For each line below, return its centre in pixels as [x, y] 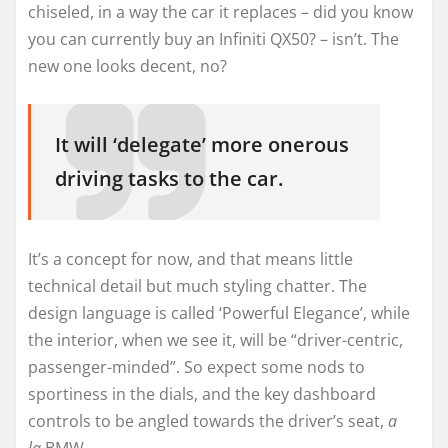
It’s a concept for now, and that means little [190, 258]
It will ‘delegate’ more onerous [202, 145]
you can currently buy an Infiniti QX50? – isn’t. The [213, 39]
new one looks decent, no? [127, 66]
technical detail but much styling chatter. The [197, 285]
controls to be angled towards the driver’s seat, [208, 420]
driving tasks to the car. [169, 179]
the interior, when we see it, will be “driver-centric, [215, 339]
